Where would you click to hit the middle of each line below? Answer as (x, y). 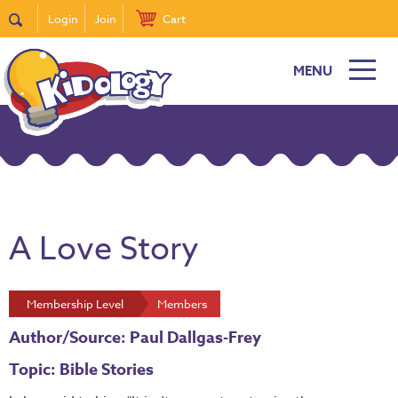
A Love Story (104, 249)
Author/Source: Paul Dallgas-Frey (135, 338)
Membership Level (75, 304)
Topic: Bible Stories (81, 370)
